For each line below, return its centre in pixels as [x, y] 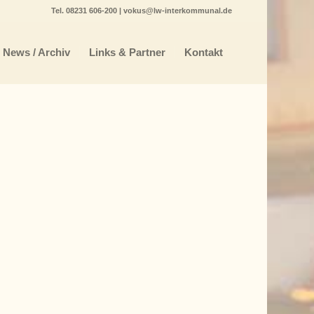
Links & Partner [127, 52]
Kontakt [203, 52]
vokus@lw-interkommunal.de [177, 11]
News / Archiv [36, 52]
